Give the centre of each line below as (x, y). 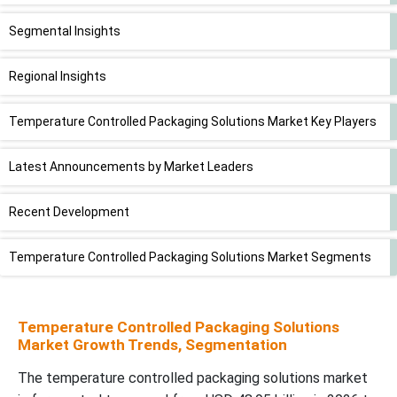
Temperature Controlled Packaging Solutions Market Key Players (193, 122)
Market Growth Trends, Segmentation (152, 345)
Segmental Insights (65, 31)
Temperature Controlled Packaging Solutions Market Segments (190, 257)
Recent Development (69, 212)
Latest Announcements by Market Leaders (131, 167)
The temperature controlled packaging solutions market (193, 378)
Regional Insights (58, 77)
